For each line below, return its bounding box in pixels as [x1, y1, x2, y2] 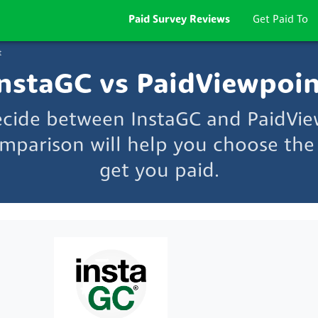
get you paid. [99, 162, 219, 182]
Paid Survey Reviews [128, 15, 230, 26]
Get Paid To [253, 15, 308, 26]
